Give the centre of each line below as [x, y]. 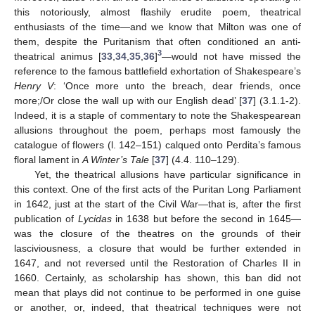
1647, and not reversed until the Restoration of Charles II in [157, 263]
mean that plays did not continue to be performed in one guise [157, 292]
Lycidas [95, 218]
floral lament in [48, 159]
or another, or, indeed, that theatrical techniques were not [157, 307]
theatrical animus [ [58, 56]
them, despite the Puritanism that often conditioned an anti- [157, 41]
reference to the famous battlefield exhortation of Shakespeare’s [157, 71]
